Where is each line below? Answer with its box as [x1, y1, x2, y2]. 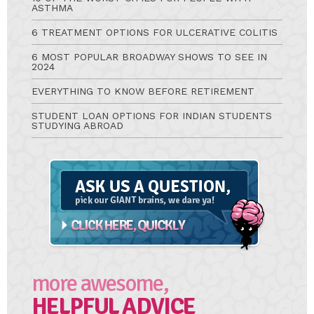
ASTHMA [32, 2, 73, 14]
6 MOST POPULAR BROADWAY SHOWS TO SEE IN [32, 51, 267, 63]
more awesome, [32, 269, 168, 299]
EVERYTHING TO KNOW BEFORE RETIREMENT [32, 86, 254, 97]
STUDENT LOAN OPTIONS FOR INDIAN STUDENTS [32, 110, 272, 122]
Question [48, 174, 78, 182]
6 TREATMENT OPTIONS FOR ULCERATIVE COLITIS [32, 27, 278, 39]
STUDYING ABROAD [32, 120, 123, 132]
